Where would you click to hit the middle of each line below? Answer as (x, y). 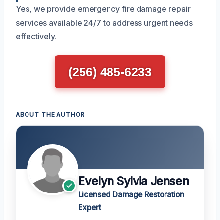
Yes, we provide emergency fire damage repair (103, 9)
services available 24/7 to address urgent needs (104, 23)
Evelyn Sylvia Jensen (134, 181)
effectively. (36, 36)
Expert (90, 208)
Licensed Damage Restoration (131, 195)
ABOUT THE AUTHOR (51, 115)
